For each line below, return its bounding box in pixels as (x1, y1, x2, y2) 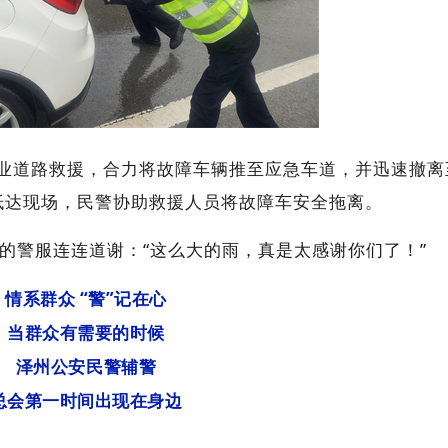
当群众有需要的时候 (7, 321, 165, 344)
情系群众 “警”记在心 (5, 287, 167, 310)
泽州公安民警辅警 (15, 355, 157, 378)
